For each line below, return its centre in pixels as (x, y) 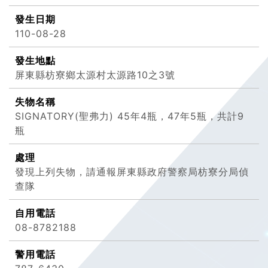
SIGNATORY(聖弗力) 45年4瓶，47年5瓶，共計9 (130, 116)
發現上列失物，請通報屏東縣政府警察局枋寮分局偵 (132, 172)
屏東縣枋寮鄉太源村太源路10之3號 (95, 75)
